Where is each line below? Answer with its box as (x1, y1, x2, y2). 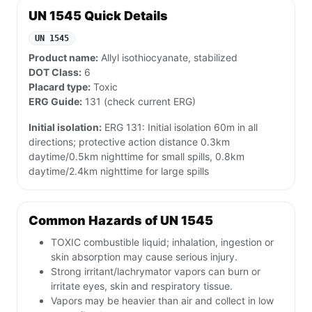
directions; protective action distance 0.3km (29, 136, 230, 148)
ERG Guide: (29, 95, 82, 108)
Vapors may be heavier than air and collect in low (51, 295, 274, 307)
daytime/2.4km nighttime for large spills (29, 165, 209, 178)
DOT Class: (29, 66, 81, 79)
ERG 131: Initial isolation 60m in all (102, 121, 258, 134)
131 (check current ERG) (82, 95, 196, 108)
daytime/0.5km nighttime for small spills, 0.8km (29, 150, 244, 163)
